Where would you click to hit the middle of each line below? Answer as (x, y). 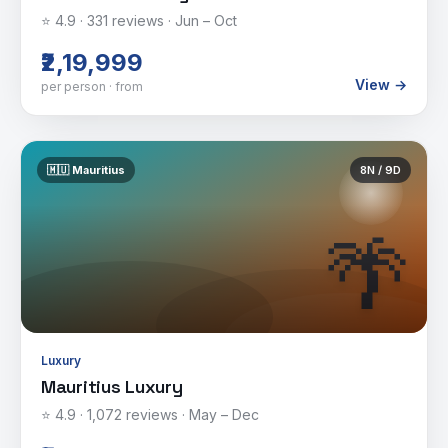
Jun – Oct (206, 20)
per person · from (92, 86)
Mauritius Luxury (112, 386)
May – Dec (224, 414)
